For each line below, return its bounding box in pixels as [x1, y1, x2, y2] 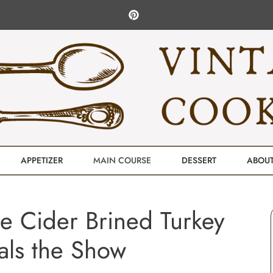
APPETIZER [21, 154, 63, 166]
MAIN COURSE [93, 154, 151, 166]
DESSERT [182, 154, 216, 166]
